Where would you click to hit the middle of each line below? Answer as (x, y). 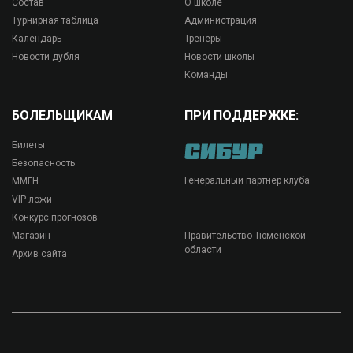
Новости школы (219, 57)
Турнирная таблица (55, 21)
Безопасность (43, 163)
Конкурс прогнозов (55, 218)
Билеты (28, 145)
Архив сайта (39, 254)
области (203, 250)
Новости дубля (46, 57)
